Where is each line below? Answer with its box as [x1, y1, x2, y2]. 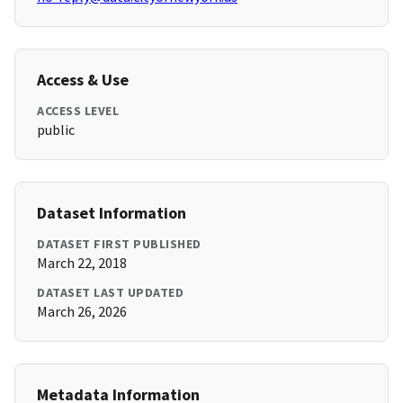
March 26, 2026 [37, 302, 127, 321]
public [37, 121, 75, 139]
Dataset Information [37, 202, 186, 224]
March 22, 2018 [37, 254, 127, 273]
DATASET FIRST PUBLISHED [37, 236, 201, 253]
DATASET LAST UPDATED [37, 284, 184, 301]
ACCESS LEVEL [37, 103, 119, 120]
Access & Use [37, 69, 129, 91]
